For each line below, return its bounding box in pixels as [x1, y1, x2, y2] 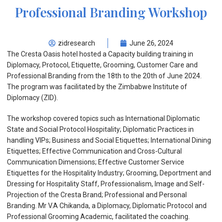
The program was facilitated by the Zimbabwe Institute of [7, 82, 187, 91]
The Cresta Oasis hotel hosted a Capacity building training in [7, 50, 193, 58]
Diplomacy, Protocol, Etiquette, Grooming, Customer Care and [7, 60, 198, 69]
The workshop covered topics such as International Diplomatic [7, 114, 200, 122]
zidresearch [58, 39, 95, 47]
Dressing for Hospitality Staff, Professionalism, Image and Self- [7, 179, 205, 188]
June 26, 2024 [129, 39, 173, 47]
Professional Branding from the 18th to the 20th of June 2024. [7, 71, 202, 80]
